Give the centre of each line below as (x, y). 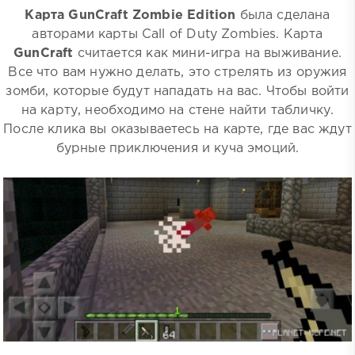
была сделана (283, 16)
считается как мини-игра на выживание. (207, 54)
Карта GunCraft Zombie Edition (130, 16)
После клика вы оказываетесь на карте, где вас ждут (177, 130)
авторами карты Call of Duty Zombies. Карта (177, 35)
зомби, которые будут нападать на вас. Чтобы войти (177, 92)
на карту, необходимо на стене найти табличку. (177, 111)
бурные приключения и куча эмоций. (177, 149)
